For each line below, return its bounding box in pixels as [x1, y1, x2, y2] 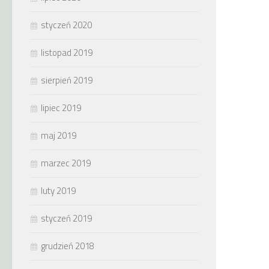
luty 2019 [41, 184, 76, 198]
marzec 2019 [41, 156, 91, 170]
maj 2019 [41, 128, 76, 142]
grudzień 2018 [41, 239, 94, 253]
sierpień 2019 [41, 73, 92, 87]
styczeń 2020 [41, 18, 92, 32]
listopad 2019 [41, 46, 92, 59]
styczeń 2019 [41, 211, 92, 225]
